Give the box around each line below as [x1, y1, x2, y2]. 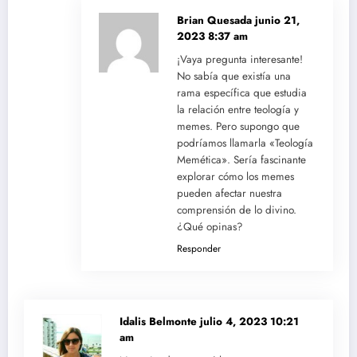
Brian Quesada [176, 13, 255, 29]
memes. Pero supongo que [176, 119, 300, 135]
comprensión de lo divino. [176, 202, 296, 218]
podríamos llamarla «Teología [176, 135, 313, 151]
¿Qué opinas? [176, 219, 243, 235]
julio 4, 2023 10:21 [200, 314, 299, 330]
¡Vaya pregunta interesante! [176, 52, 303, 68]
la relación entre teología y [176, 102, 299, 118]
